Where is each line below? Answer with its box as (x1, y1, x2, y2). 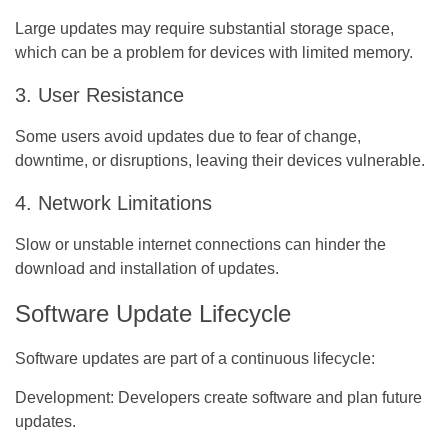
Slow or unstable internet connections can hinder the (15, 235, 386, 253)
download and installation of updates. (15, 259, 279, 277)
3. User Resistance (15, 83, 184, 106)
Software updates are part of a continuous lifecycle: (15, 349, 375, 367)
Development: (15, 388, 114, 406)
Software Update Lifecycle (15, 299, 291, 327)
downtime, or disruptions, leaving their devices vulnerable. (15, 151, 425, 169)
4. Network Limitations (15, 191, 212, 214)
